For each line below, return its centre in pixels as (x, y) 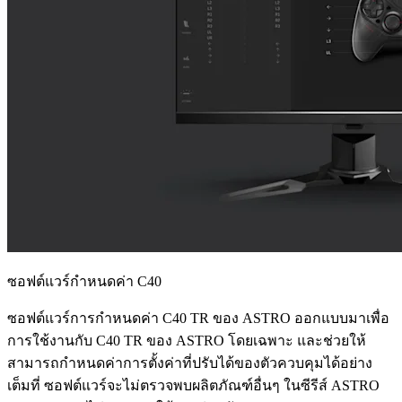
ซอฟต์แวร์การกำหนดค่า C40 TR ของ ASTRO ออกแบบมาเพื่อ (198, 318)
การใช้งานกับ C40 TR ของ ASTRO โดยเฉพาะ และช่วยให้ (187, 340)
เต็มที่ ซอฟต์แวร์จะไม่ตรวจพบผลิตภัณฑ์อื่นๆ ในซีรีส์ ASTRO (193, 385)
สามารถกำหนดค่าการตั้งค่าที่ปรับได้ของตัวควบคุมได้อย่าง (190, 363)
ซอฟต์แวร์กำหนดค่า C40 (84, 281)
